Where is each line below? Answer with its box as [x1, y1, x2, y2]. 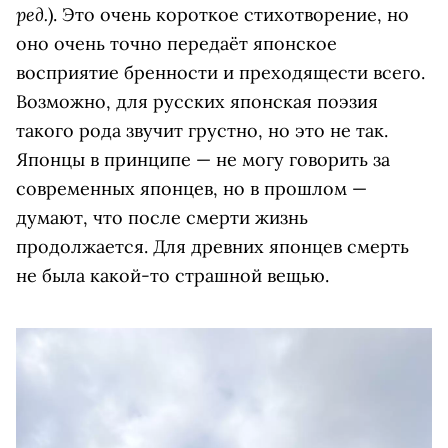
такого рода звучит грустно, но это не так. [16, 118, 388, 142]
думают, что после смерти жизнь [16, 205, 308, 229]
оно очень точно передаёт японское [16, 31, 337, 55]
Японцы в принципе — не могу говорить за [16, 147, 390, 171]
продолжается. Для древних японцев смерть [16, 234, 409, 258]
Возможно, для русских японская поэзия [16, 89, 378, 113]
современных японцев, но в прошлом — [16, 176, 367, 200]
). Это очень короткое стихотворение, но [48, 2, 409, 26]
